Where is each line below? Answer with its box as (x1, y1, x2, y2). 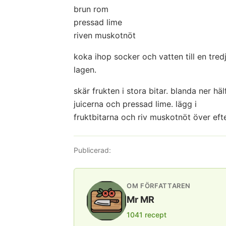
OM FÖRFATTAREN (127, 182, 191, 190)
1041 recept (127, 210, 166, 219)
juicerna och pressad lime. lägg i (74, 99, 197, 109)
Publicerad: (74, 146, 111, 154)
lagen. (74, 65, 96, 75)
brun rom (74, 4, 108, 14)
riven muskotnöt (74, 30, 136, 40)
